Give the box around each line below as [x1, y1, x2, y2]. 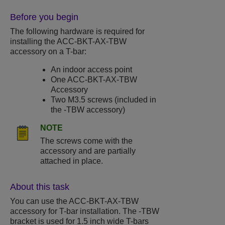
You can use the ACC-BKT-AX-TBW [10, 197, 139, 206]
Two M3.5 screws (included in [51, 95, 157, 104]
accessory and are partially [40, 147, 136, 156]
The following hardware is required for [10, 27, 145, 36]
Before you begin [10, 12, 78, 23]
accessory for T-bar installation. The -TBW [10, 207, 159, 216]
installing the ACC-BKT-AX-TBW [10, 37, 127, 46]
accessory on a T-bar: [10, 47, 86, 56]
